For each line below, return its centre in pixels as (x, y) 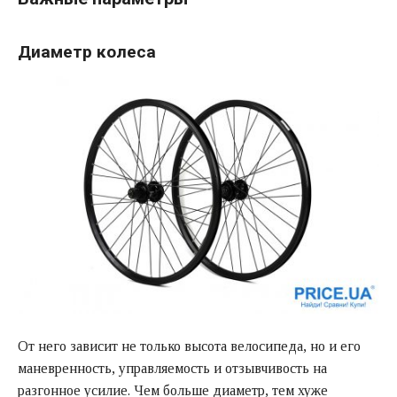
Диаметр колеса (87, 51)
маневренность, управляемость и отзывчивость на (172, 369)
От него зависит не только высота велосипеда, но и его (189, 346)
